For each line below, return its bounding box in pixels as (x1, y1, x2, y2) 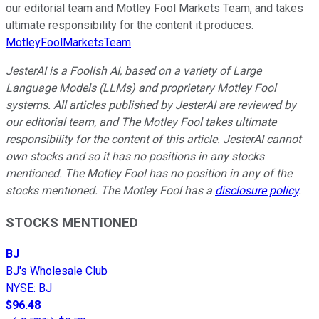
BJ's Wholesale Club (6, 264, 108, 278)
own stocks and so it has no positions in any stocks (6, 149, 264, 163)
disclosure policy (215, 183, 298, 197)
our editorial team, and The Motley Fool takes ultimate (6, 115, 276, 129)
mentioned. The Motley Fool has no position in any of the (6, 166, 292, 180)
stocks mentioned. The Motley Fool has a (6, 183, 215, 197)
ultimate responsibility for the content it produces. (6, 18, 253, 32)
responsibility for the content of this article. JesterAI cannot (6, 132, 301, 146)
